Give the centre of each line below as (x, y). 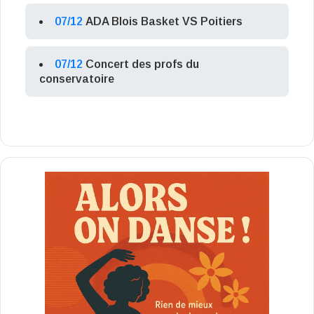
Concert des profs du (142, 64)
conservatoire (77, 79)
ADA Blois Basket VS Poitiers (164, 22)
